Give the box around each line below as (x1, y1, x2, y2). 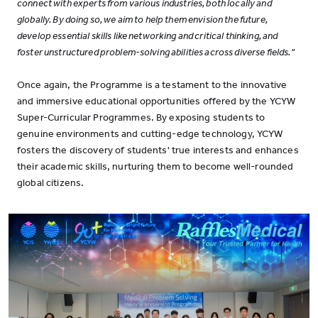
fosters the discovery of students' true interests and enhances (17, 144, 299, 156)
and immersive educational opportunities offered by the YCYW (17, 95, 296, 107)
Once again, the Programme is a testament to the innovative (17, 79, 287, 91)
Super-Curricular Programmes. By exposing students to (17, 111, 265, 124)
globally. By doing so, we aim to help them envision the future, (17, 13, 268, 26)
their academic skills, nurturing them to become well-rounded (17, 160, 294, 172)
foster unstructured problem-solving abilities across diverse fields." (17, 46, 295, 58)
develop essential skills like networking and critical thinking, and (17, 30, 278, 42)
